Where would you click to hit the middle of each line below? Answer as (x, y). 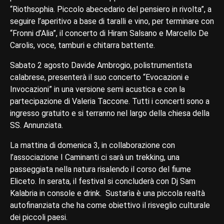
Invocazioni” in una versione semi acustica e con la (97, 89)
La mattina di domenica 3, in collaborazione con (92, 145)
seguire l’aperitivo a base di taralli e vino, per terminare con (112, 21)
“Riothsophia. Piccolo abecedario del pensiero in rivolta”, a (111, 9)
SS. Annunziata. (36, 125)
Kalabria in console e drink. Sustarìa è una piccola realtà (107, 193)
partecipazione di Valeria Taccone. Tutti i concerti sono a (110, 101)
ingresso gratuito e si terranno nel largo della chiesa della (110, 113)
